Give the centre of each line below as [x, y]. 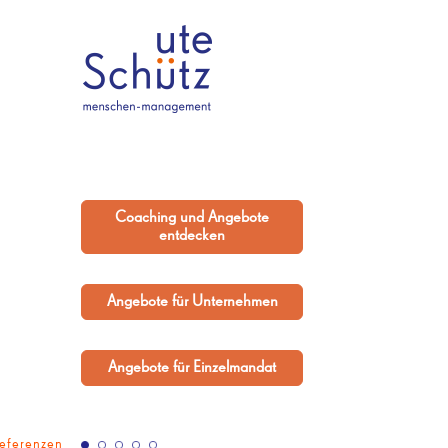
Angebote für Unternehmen [192, 302]
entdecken [192, 236]
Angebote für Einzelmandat [192, 368]
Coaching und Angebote [192, 218]
